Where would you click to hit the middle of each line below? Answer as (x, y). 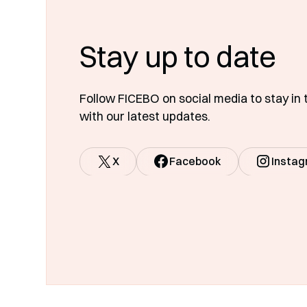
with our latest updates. (145, 116)
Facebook (196, 162)
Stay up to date (177, 56)
